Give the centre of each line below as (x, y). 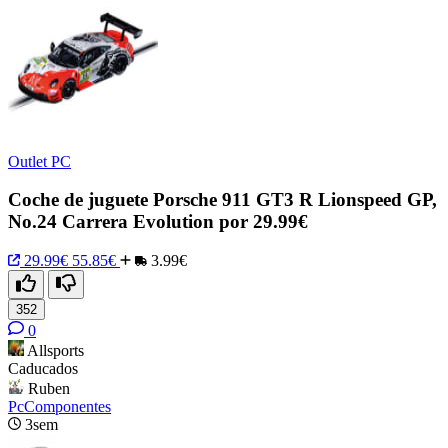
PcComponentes (59, 407)
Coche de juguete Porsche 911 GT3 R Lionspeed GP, (222, 200)
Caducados (43, 369)
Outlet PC (39, 161)
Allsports (55, 351)
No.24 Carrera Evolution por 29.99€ (158, 222)
